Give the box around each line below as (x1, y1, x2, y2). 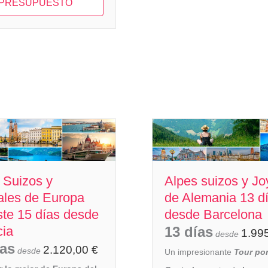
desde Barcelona (165, 206, 262, 222)
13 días (165, 223, 213, 240)
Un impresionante (165, 246, 234, 257)
